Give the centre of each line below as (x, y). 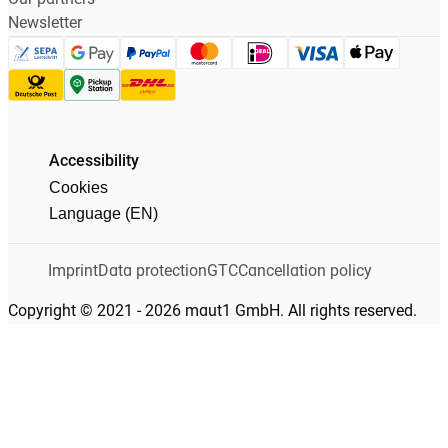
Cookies (78, 187)
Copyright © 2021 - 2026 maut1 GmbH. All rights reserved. (212, 311)
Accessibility (94, 161)
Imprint (73, 271)
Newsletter (45, 23)
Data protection (152, 271)
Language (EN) (103, 213)
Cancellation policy (305, 271)
